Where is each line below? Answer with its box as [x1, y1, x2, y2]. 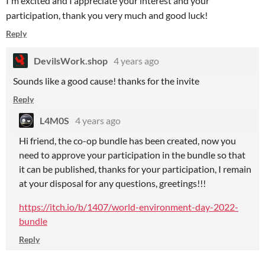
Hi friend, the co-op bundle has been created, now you [19, 135, 236, 146]
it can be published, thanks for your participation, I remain [19, 163, 251, 174]
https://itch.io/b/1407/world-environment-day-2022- [19, 201, 238, 212]
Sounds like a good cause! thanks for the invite [13, 75, 199, 86]
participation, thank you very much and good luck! [6, 9, 208, 21]
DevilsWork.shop [34, 55, 108, 66]
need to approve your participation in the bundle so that [19, 149, 245, 160]
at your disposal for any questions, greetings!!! [19, 177, 206, 189]
